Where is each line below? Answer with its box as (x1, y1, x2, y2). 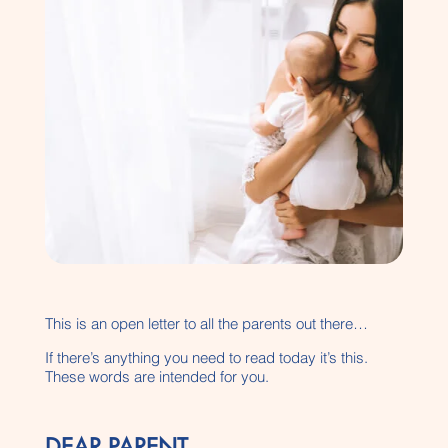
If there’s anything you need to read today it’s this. (44, 347, 368, 367)
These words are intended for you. (44, 366, 269, 386)
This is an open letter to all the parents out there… (44, 313, 368, 333)
